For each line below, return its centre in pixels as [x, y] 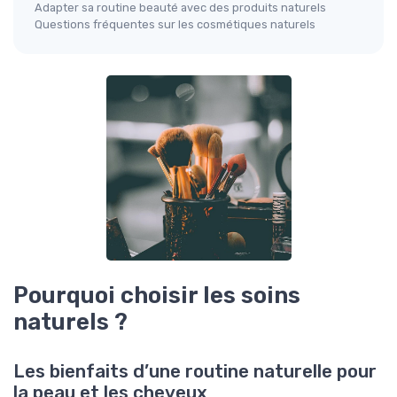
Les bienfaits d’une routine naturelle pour [195, 372]
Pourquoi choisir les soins [157, 295]
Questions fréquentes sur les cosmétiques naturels [175, 24]
